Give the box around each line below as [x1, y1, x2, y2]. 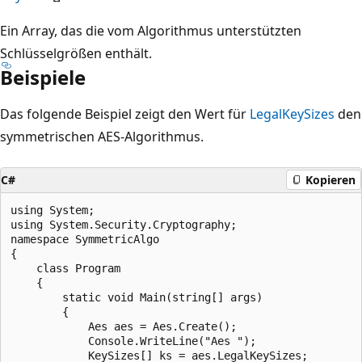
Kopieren [305, 172, 356, 187]
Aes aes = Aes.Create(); [11, 319, 237, 333]
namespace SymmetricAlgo [11, 232, 159, 246]
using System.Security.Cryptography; [11, 217, 237, 231]
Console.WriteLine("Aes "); [11, 334, 256, 347]
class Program [11, 261, 120, 275]
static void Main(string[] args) [11, 290, 263, 304]
